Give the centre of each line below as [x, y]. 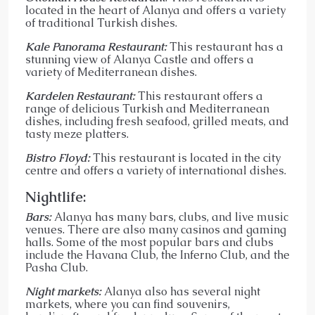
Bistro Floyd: [58, 157]
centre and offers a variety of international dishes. [156, 170]
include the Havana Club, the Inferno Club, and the [157, 255]
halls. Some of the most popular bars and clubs [149, 242]
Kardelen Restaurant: [80, 96]
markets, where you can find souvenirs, [128, 304]
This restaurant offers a [199, 96]
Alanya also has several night [182, 291]
